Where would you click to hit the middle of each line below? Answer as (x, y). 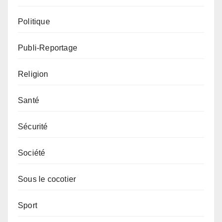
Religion (33, 74)
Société (32, 153)
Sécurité (33, 127)
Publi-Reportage (48, 48)
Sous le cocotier (47, 179)
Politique (34, 22)
